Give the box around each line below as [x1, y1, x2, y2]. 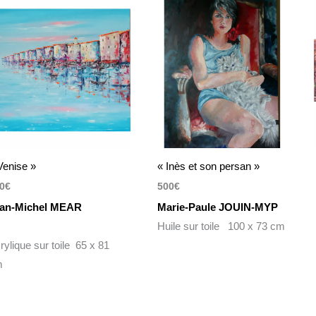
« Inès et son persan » [157, 159, 260, 172]
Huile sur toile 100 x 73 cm [157, 219, 285, 232]
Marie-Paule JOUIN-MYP [157, 200, 281, 213]
